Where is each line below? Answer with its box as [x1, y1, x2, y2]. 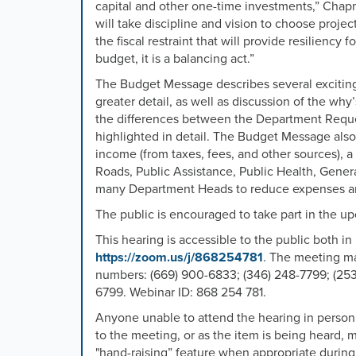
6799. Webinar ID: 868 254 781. [95, 284, 266, 301]
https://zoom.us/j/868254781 [95, 250, 263, 266]
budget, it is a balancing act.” [95, 51, 254, 68]
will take [95, 16, 145, 33]
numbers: [95, 267, 147, 284]
